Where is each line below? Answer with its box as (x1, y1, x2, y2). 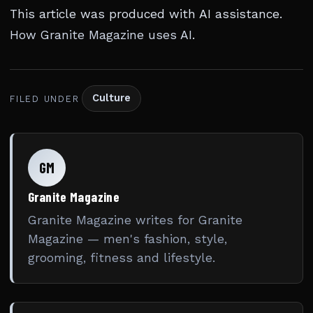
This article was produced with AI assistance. (10, 7, 282, 22)
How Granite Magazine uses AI (10, 28, 192, 43)
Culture (92, 92, 131, 105)
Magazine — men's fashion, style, (28, 232, 227, 247)
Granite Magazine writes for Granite (28, 213, 242, 228)
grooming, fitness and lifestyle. (28, 251, 215, 265)
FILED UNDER (10, 93, 80, 104)
